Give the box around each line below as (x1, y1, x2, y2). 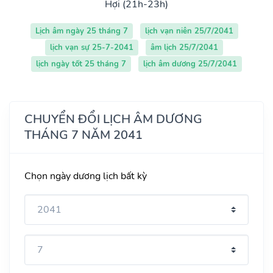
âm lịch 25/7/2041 (151, 41, 218, 53)
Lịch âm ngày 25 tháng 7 (35, 25, 128, 37)
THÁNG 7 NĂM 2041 (24, 126, 143, 143)
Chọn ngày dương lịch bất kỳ (24, 169, 147, 183)
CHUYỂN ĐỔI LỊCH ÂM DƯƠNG (24, 110, 202, 127)
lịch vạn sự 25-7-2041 (50, 41, 133, 53)
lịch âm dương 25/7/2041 (143, 58, 237, 69)
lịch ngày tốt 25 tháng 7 (36, 58, 126, 69)
